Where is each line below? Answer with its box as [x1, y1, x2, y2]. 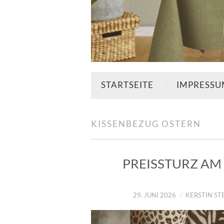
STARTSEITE [101, 79, 153, 90]
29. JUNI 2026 [133, 191, 176, 199]
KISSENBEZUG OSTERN [91, 118, 201, 129]
